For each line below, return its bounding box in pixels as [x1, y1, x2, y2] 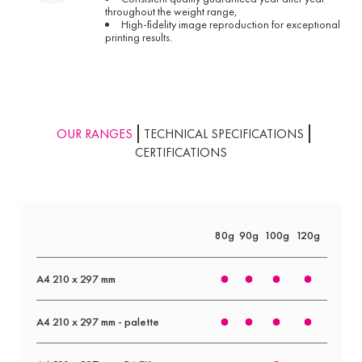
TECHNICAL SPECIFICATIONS [144, 125, 304, 143]
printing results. [105, 30, 172, 45]
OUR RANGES [57, 125, 133, 143]
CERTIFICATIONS [135, 144, 227, 162]
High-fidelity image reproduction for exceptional [121, 17, 340, 32]
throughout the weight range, [105, 4, 238, 19]
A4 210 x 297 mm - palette [36, 314, 159, 330]
